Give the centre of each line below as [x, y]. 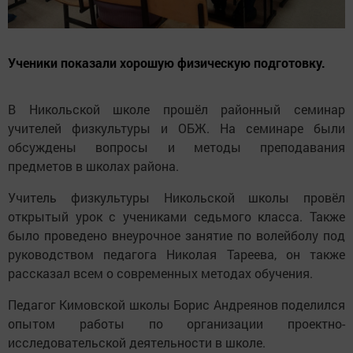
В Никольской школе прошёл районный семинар [176, 110]
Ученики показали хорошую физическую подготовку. [167, 63]
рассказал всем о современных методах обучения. [160, 273]
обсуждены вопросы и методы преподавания [176, 147]
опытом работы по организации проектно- [176, 324]
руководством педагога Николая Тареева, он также [176, 255]
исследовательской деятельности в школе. [137, 343]
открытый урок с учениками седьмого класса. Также [176, 217]
